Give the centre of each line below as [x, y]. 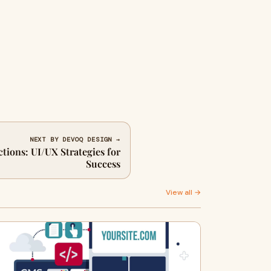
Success [103, 164]
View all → [183, 192]
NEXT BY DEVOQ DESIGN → [75, 139]
